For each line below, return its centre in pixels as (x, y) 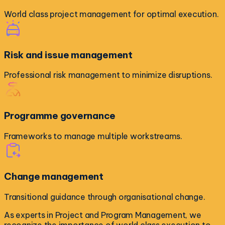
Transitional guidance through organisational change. (105, 197)
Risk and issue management (68, 54)
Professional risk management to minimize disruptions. (108, 75)
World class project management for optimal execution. (111, 14)
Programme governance (60, 115)
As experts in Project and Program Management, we (103, 215)
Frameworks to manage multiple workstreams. (93, 136)
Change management (54, 177)
